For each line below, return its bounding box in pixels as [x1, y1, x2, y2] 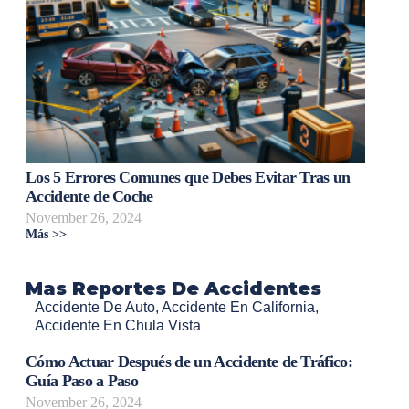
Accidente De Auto [35, 299, 155, 315]
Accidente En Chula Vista [35, 317, 201, 333]
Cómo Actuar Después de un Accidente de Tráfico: [26, 352, 353, 372]
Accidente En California [162, 299, 315, 315]
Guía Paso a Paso [26, 372, 139, 391]
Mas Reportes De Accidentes [26, 277, 321, 299]
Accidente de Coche [26, 186, 153, 205]
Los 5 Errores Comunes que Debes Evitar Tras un [26, 167, 351, 186]
